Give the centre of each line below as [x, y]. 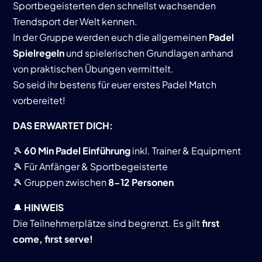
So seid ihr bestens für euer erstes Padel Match [115, 85]
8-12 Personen [141, 182]
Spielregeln [39, 53]
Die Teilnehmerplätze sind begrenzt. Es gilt [108, 223]
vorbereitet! [39, 100]
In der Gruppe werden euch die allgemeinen [111, 37]
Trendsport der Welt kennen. [75, 21]
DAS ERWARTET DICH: [63, 125]
